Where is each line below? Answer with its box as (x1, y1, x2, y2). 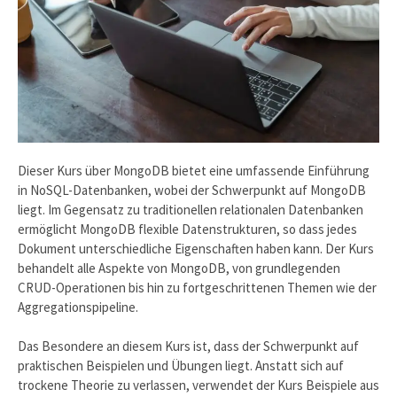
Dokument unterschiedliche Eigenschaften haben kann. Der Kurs (18, 239, 374, 257)
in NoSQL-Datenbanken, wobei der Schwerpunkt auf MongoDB (18, 181, 366, 198)
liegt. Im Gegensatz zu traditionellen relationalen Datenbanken (18, 200, 363, 218)
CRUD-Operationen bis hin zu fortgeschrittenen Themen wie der (18, 278, 377, 296)
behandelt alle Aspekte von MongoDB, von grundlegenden (18, 259, 340, 276)
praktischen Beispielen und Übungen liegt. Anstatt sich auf (18, 357, 344, 375)
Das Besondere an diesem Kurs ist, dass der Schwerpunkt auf (18, 338, 359, 355)
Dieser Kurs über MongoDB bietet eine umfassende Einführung (18, 161, 370, 179)
